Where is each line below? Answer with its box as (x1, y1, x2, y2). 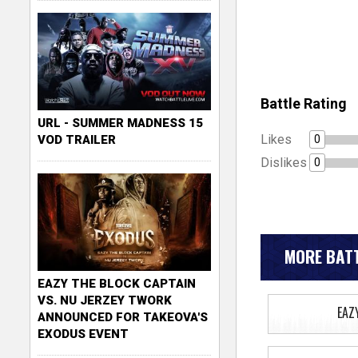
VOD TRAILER (38, 132, 117, 147)
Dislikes (260, 154, 307, 170)
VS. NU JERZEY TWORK (38, 292, 173, 308)
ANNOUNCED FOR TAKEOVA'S (38, 309, 209, 324)
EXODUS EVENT (38, 326, 129, 341)
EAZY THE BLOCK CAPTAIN (38, 276, 197, 291)
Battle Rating (260, 94, 347, 112)
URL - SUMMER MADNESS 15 (38, 115, 204, 130)
